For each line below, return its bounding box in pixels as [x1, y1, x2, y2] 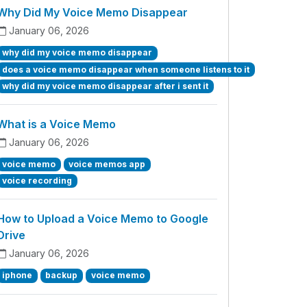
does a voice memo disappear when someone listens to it [1, 64, 249, 75]
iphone [1, 270, 32, 281]
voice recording [1, 175, 72, 186]
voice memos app [69, 158, 146, 169]
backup [45, 270, 78, 281]
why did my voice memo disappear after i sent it [1, 80, 208, 91]
